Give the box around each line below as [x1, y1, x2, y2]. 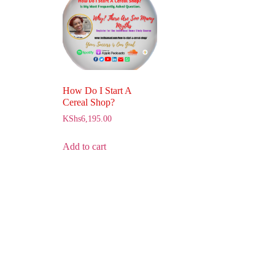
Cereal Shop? [63, 96, 115, 107]
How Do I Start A [63, 85, 131, 96]
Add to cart [63, 141, 106, 152]
